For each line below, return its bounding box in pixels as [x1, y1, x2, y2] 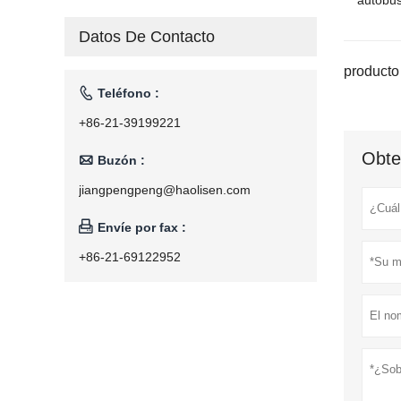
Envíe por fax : [98, 220, 186, 235]
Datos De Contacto [79, 28, 215, 46]
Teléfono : [98, 86, 159, 100]
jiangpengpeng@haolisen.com [79, 183, 251, 197]
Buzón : [98, 153, 145, 167]
